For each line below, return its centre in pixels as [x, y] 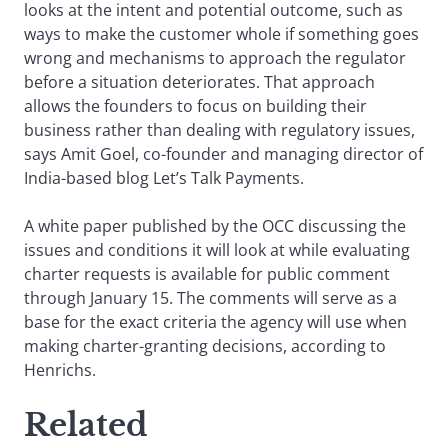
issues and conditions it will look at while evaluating [217, 250]
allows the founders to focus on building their [195, 106]
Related [86, 425]
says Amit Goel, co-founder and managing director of [223, 154]
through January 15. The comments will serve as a [210, 298]
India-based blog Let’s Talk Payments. [164, 178]
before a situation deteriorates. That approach [199, 82]
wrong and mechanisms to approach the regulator [215, 58]
